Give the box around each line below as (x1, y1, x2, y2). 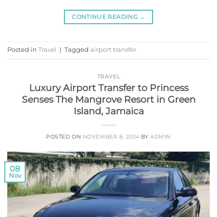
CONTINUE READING (72, 13, 139, 20)
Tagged (64, 46, 90, 53)
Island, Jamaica (73, 105, 144, 117)
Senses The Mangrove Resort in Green (21, 93, 196, 106)
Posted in (7, 46, 38, 53)
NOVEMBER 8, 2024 (82, 133, 139, 140)
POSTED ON (46, 133, 83, 140)
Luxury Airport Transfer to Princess (29, 82, 188, 94)
